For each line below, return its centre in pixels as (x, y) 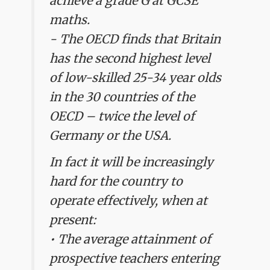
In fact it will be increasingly (132, 162)
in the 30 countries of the (122, 96)
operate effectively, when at (129, 200)
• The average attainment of (130, 239)
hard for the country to (116, 181)
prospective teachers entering (135, 258)
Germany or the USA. (111, 135)
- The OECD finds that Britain (135, 39)
